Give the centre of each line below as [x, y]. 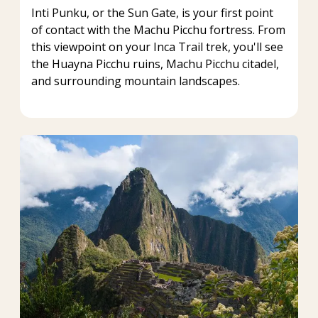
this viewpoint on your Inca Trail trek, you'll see [157, 46]
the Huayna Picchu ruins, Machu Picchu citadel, [155, 64]
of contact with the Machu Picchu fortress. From [158, 29]
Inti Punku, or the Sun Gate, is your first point [152, 12]
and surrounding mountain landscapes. [136, 81]
